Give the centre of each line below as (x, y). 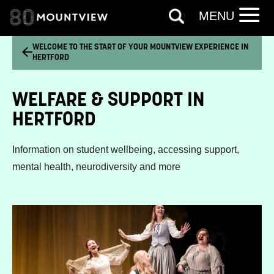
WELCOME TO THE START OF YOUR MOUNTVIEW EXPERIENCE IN (141, 46)
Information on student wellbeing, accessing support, (126, 150)
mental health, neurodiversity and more (96, 167)
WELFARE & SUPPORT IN (108, 99)
